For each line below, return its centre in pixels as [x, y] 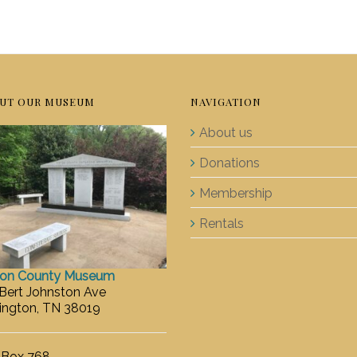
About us [226, 133]
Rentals [222, 224]
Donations [229, 163]
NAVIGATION [226, 102]
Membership [236, 193]
